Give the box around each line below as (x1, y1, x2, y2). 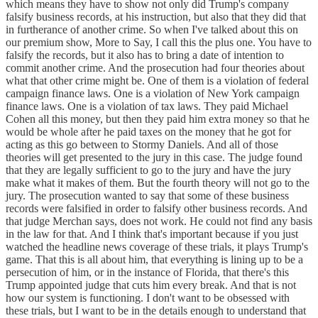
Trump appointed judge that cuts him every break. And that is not (6, 279, 296, 292)
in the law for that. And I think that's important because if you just (6, 228, 298, 241)
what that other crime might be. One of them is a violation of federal (6, 75, 309, 87)
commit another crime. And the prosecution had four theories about (6, 62, 305, 75)
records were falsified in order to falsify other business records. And (6, 202, 307, 215)
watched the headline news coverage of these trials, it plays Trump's (6, 241, 308, 253)
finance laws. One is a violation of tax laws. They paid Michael (6, 100, 288, 113)
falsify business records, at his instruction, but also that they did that (6, 11, 306, 23)
